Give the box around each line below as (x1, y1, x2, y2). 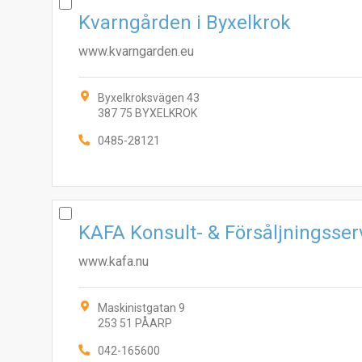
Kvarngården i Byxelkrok (78, 11, 291, 34)
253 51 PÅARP (98, 317, 172, 330)
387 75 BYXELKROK (98, 107, 197, 120)
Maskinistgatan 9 (98, 301, 185, 314)
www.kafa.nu (78, 254, 149, 269)
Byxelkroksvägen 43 (98, 91, 200, 104)
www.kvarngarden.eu (78, 44, 194, 59)
